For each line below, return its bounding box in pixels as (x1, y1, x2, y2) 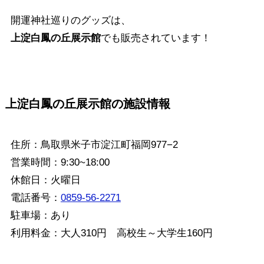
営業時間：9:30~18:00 (10, 156, 110, 168)
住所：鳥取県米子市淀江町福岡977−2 (10, 138, 178, 150)
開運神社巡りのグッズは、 (10, 15, 131, 27)
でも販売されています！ (100, 32, 211, 44)
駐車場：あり (10, 209, 71, 221)
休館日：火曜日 (10, 174, 81, 186)
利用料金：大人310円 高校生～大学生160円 (10, 227, 213, 239)
